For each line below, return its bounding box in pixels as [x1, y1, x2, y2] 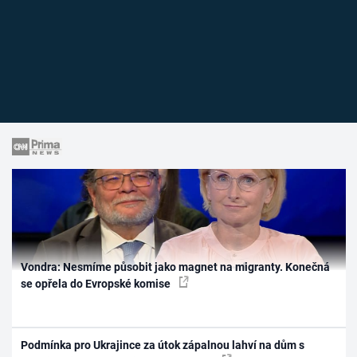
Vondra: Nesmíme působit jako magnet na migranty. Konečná [21, 261, 331, 274]
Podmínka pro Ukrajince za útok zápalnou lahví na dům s [21, 338, 305, 351]
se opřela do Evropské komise [21, 277, 174, 291]
